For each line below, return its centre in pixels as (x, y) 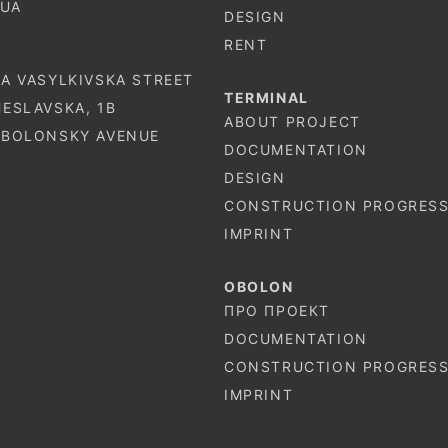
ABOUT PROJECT (292, 122)
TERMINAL (266, 97)
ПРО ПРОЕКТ (277, 311)
